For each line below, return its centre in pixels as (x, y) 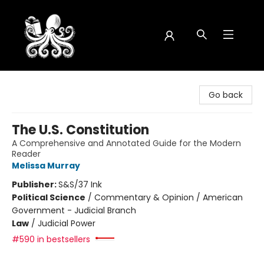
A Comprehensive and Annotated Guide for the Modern (126, 143)
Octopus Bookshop (48, 82)
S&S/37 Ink (80, 184)
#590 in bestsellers (51, 239)
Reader (26, 154)
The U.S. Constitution (80, 130)
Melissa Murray (46, 166)
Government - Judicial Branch (74, 210)
